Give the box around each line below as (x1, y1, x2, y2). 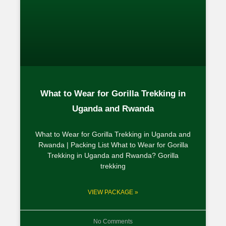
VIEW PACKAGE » (88, 188, 138, 196)
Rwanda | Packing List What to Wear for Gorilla (38, 140, 188, 149)
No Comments (93, 217, 133, 225)
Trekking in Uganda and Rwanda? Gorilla (47, 151, 179, 159)
